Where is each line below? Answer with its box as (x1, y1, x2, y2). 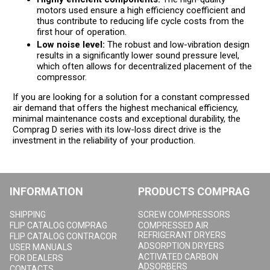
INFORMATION (10, 185, 84, 198)
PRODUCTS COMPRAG (138, 185, 250, 198)
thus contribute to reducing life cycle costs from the (37, 16, 245, 27)
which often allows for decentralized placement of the (37, 61, 253, 72)
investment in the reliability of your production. (13, 135, 196, 146)
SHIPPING (10, 210, 46, 219)
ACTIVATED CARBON (138, 252, 218, 262)
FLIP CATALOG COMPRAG (10, 221, 108, 230)
